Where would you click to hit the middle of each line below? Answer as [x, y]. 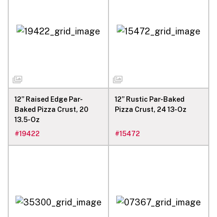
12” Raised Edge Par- [49, 99]
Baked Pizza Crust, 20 [51, 109]
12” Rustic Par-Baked [150, 99]
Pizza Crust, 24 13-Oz [151, 109]
